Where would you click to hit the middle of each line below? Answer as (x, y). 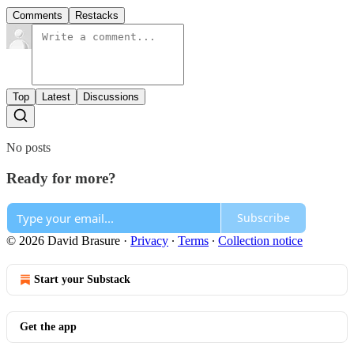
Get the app (48, 326)
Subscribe (264, 218)
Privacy (149, 240)
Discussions (111, 97)
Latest (56, 97)
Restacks (97, 16)
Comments (38, 16)
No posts (28, 148)
